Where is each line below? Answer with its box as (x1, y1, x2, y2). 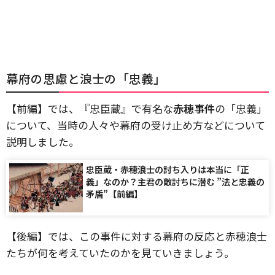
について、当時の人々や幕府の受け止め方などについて (6, 117, 265, 133)
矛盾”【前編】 (86, 187, 142, 200)
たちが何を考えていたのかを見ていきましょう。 (6, 245, 234, 260)
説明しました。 (6, 134, 79, 149)
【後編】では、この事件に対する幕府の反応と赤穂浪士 (6, 228, 267, 244)
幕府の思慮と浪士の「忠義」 (6, 69, 166, 87)
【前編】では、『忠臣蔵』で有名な (6, 101, 173, 116)
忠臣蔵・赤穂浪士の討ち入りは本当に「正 (86, 163, 249, 176)
